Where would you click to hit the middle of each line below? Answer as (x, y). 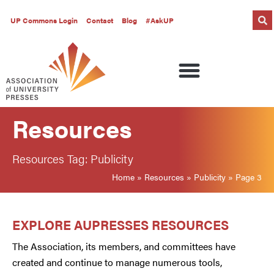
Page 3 (249, 177)
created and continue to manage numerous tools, (117, 262)
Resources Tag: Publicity (73, 159)
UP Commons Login (44, 20)
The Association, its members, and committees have (124, 246)
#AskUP (160, 20)
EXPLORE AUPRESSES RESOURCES (120, 225)
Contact (100, 20)
